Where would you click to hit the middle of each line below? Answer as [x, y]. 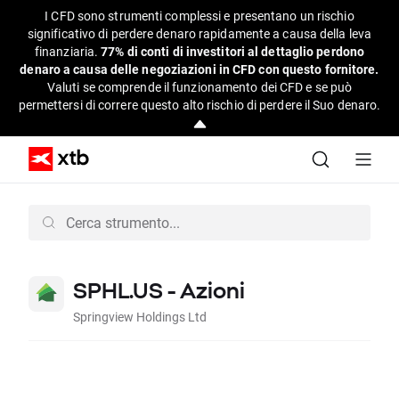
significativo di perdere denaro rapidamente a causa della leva [199, 33]
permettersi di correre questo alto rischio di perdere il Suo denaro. [199, 105]
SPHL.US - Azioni [159, 290]
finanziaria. [68, 51]
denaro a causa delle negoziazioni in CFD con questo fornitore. [199, 69]
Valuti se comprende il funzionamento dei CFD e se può [199, 87]
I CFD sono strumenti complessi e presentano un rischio [199, 16]
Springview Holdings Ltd [140, 316]
